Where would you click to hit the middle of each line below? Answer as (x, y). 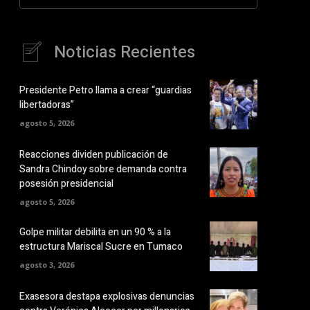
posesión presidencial (66, 183)
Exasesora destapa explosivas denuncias (107, 297)
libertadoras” (47, 105)
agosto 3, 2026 (47, 265)
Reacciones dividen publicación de (94, 154)
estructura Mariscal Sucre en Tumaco (101, 247)
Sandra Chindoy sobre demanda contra (103, 169)
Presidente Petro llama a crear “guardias (106, 91)
